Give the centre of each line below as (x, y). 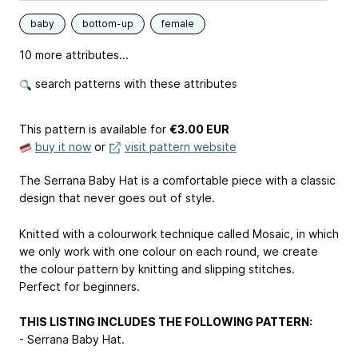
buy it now (63, 146)
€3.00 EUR (199, 129)
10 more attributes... (74, 54)
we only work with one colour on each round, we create (169, 251)
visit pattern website (181, 146)
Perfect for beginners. (80, 286)
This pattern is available (83, 129)
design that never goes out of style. (117, 197)
